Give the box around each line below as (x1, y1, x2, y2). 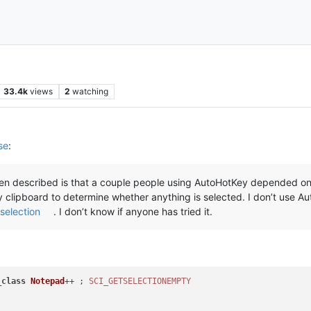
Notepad (31, 276, 65, 286)
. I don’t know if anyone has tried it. (53, 205, 213, 217)
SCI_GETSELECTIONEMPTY (89, 276, 192, 286)
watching (72, 85, 109, 96)
